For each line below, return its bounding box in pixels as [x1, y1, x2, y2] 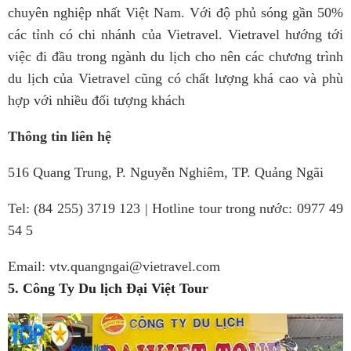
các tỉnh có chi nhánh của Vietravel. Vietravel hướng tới [8, 27, 343, 42]
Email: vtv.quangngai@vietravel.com [8, 259, 220, 274]
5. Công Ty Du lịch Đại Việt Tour [8, 280, 208, 296]
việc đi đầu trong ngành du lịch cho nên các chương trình [8, 49, 343, 64]
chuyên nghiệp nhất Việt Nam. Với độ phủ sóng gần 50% [8, 5, 343, 20]
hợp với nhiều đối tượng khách [8, 92, 185, 108]
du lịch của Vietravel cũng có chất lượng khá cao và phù [8, 71, 343, 86]
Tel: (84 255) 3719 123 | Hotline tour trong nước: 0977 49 [8, 201, 343, 216]
